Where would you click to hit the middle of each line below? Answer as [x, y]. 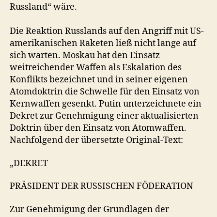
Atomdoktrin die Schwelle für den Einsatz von [105, 92]
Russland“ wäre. [43, 7]
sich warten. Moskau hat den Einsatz [85, 55]
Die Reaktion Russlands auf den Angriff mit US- [107, 31]
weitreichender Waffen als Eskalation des [96, 68]
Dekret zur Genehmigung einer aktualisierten [104, 116]
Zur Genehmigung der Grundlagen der [89, 209]
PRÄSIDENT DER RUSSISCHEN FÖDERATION [101, 186]
